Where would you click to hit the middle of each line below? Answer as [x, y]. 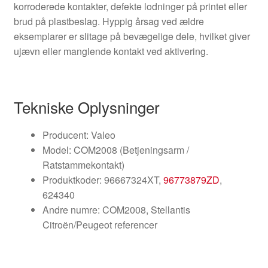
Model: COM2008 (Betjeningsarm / [115, 150]
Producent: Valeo [79, 135]
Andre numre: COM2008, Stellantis [116, 209]
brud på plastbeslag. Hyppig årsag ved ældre [109, 22]
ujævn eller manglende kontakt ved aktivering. [111, 51]
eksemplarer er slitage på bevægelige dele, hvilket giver [132, 36]
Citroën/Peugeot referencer [100, 224]
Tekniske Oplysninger [86, 106]
